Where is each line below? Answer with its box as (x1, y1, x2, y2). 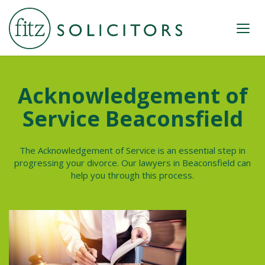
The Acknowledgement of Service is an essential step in (20, 144, 245, 156)
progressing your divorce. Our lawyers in (14, 157, 182, 169)
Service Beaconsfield (22, 104, 243, 133)
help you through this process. (71, 169, 194, 181)
